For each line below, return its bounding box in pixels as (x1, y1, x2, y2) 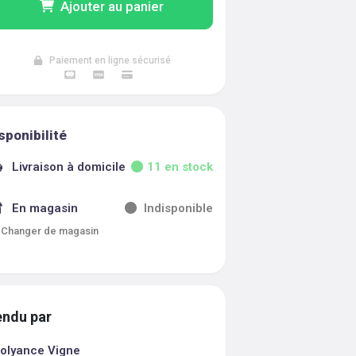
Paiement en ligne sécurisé (48, 55, 171, 66)
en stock (161, 160, 213, 174)
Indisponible (143, 201, 213, 215)
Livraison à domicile (12, 160, 126, 174)
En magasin (12, 201, 79, 215)
